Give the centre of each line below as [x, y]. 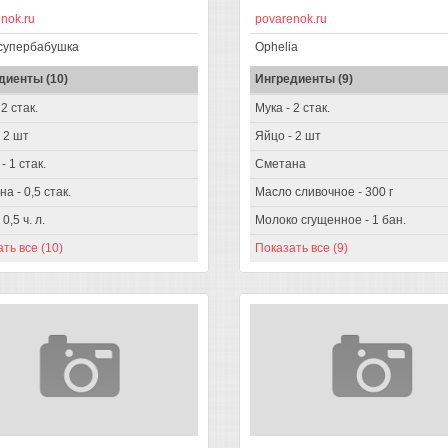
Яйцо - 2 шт [288, 135]
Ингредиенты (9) [304, 78]
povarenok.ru [291, 18]
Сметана [280, 163]
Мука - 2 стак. [292, 107]
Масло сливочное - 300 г [324, 191]
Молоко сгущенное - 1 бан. [330, 219]
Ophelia [276, 46]
